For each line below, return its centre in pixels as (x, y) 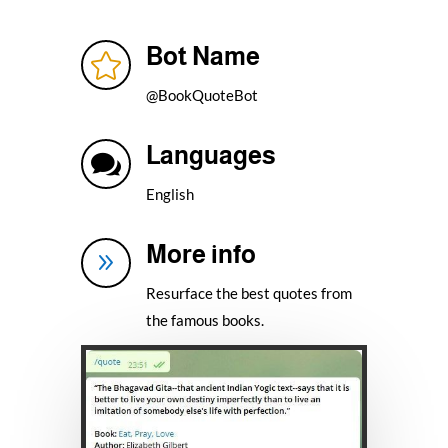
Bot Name (202, 55)
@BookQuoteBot (201, 94)
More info (200, 253)
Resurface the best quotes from (248, 292)
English (169, 193)
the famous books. (206, 319)
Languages (210, 154)
